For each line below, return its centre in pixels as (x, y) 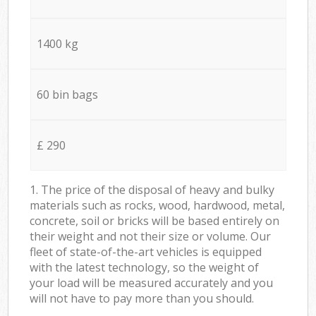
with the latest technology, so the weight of (145, 267)
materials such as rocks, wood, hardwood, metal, (158, 205)
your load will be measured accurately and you (152, 282)
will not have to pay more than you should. (142, 298)
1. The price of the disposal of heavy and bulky (152, 189)
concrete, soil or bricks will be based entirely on (155, 220)
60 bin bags (67, 94)
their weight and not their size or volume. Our (151, 236)
